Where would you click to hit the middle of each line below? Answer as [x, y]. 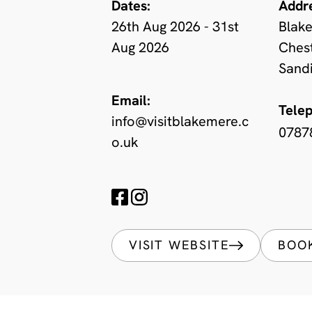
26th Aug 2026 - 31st [175, 28]
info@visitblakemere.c [180, 123]
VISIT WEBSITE [179, 246]
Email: [131, 102]
